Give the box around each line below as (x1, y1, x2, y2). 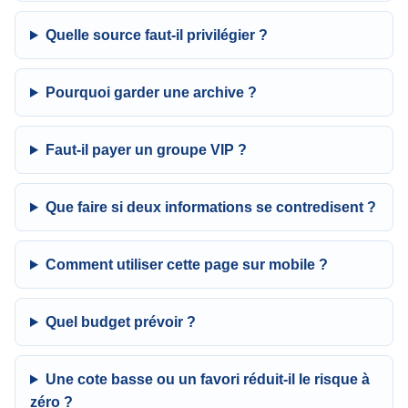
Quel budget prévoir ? (45, 314, 196, 330)
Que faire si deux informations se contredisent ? (45, 199, 376, 215)
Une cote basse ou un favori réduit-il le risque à (45, 372, 370, 387)
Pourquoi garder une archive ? (45, 85, 257, 100)
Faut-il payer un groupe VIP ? (45, 142, 247, 158)
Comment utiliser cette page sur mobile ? (45, 257, 328, 272)
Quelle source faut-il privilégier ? (45, 27, 268, 43)
